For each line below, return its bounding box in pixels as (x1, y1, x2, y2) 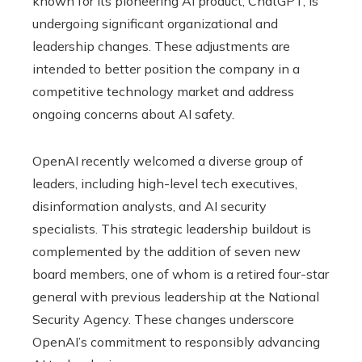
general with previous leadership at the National (32, 288, 319, 305)
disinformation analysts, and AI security (32, 197, 267, 214)
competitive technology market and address (32, 82, 294, 99)
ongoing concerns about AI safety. (32, 105, 234, 122)
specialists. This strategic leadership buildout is (32, 220, 311, 237)
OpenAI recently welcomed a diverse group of (32, 152, 303, 169)
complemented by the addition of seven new (32, 242, 301, 259)
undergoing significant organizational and (32, 15, 278, 32)
